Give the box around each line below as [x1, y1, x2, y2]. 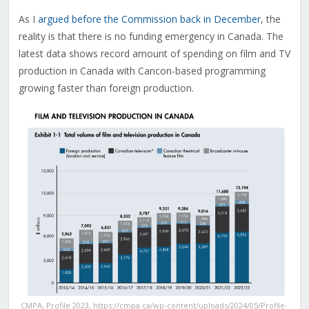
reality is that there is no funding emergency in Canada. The [18, 30, 283, 43]
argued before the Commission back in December [37, 12, 261, 26]
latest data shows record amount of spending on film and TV [18, 47, 290, 61]
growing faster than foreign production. [18, 81, 194, 95]
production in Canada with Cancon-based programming [18, 64, 266, 78]
